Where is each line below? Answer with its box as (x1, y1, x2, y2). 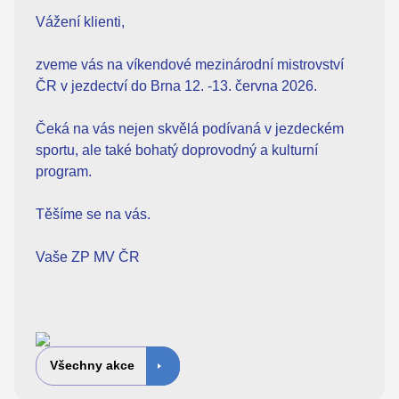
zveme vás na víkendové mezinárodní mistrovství (36, 56, 344, 72)
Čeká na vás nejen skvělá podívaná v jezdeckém (36, 120, 344, 136)
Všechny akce (50, 359, 134, 373)
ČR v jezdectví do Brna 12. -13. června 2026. (36, 77, 317, 94)
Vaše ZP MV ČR (36, 248, 140, 265)
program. (36, 163, 92, 179)
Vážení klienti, (36, 13, 125, 29)
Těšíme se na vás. (36, 206, 151, 222)
